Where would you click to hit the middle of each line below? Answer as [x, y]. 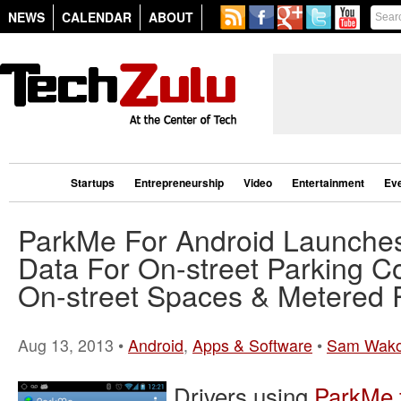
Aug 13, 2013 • [73, 345]
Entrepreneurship [179, 183]
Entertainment [328, 183]
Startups [93, 183]
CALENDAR [97, 17]
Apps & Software [252, 345]
